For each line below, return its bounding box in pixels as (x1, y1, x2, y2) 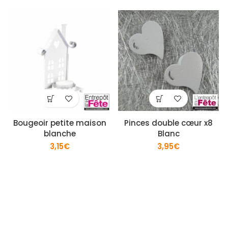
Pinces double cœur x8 (124, 118, 213, 128)
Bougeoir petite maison (13, 118, 106, 128)
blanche (43, 128, 76, 139)
